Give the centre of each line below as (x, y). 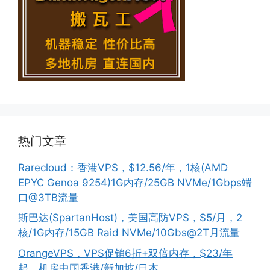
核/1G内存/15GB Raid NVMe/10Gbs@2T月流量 (129, 233)
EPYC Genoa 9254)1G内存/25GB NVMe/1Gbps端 (135, 182)
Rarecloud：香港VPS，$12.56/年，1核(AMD (123, 167)
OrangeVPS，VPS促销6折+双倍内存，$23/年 (125, 253)
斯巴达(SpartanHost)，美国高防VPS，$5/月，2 (130, 218)
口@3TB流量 (48, 197)
